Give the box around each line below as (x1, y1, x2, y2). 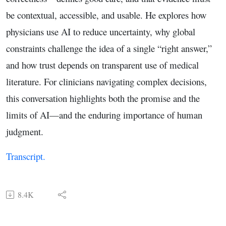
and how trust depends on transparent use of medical (6, 59, 199, 71)
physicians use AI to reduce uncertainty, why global (6, 25, 195, 38)
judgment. (6, 125, 43, 138)
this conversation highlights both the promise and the (6, 92, 200, 104)
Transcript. (6, 150, 48, 162)
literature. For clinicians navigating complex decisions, (6, 75, 207, 88)
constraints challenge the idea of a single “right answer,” (6, 42, 212, 54)
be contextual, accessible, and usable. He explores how (6, 9, 206, 21)
